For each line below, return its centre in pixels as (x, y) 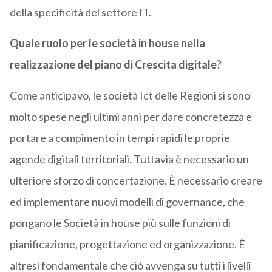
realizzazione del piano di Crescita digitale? (115, 65)
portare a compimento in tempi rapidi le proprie (120, 138)
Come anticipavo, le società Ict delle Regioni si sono (130, 96)
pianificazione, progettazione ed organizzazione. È (127, 244)
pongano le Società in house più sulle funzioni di (120, 223)
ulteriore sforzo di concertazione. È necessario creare (136, 181)
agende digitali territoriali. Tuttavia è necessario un (129, 159)
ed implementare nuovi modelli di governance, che (127, 202)
